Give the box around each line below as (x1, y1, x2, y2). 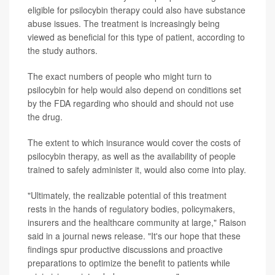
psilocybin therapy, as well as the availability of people (28, 150, 236, 163)
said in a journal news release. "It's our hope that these (28, 230, 241, 242)
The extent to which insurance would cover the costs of (28, 136, 241, 149)
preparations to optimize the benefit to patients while (28, 257, 230, 269)
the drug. (28, 110, 63, 123)
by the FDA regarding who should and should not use (28, 97, 234, 110)
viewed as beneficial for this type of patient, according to (28, 31, 245, 44)
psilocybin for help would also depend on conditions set (28, 83, 241, 96)
